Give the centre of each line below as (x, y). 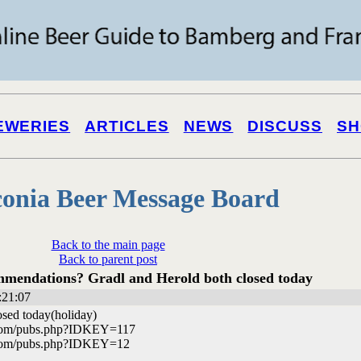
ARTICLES (127, 126)
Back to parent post (108, 259)
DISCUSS (285, 126)
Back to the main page (108, 244)
